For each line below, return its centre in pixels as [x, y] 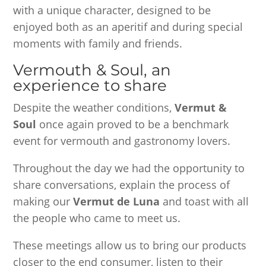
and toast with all [205, 202]
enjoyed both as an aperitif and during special [128, 27]
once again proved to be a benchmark [134, 124]
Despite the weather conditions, [94, 108]
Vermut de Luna [117, 202]
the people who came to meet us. [97, 218]
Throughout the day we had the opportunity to [129, 168]
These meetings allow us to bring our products [130, 246]
